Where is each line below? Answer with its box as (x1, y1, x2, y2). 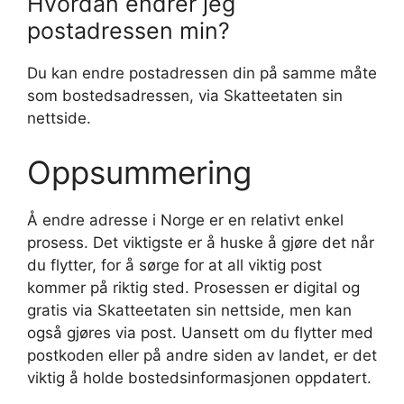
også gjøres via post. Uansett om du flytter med (27, 323, 373, 342)
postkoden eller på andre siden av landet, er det (27, 345, 377, 364)
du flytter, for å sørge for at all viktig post (27, 255, 322, 274)
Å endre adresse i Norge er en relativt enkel (27, 210, 344, 229)
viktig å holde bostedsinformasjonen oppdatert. (27, 368, 372, 387)
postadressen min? (27, 17, 230, 44)
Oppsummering (27, 152, 252, 191)
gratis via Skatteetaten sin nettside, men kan (27, 300, 352, 319)
